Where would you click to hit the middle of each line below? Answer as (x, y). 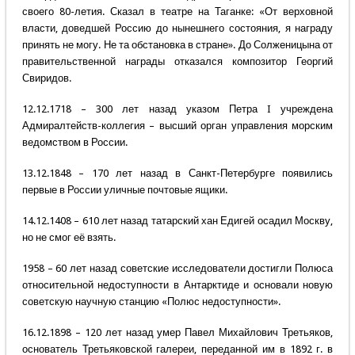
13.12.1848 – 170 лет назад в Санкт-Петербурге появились (177, 174)
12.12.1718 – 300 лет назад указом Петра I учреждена (177, 109)
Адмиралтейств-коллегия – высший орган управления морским (177, 126)
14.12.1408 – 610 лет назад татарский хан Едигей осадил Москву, (177, 221)
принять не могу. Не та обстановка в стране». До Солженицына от (177, 45)
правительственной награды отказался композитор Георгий (177, 62)
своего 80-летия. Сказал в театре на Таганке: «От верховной (177, 12)
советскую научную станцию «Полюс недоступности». (151, 302)
